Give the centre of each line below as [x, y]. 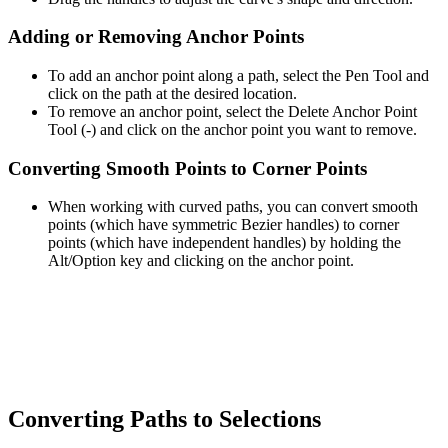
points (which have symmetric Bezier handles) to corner [223, 225]
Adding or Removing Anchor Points [156, 37]
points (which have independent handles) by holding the [224, 243]
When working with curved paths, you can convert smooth [233, 207]
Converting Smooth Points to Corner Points [187, 168]
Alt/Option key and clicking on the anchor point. [201, 261]
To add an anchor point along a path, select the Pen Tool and [238, 75]
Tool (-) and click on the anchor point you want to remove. [232, 129]
